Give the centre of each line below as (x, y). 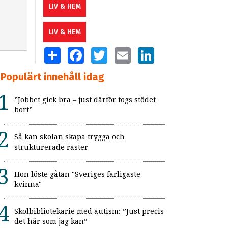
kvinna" (28, 184)
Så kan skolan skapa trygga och (69, 137)
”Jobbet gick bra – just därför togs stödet (85, 100)
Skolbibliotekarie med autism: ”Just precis (89, 211)
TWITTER (121, 51)
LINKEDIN (168, 51)
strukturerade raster (51, 147)
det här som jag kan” (51, 222)
